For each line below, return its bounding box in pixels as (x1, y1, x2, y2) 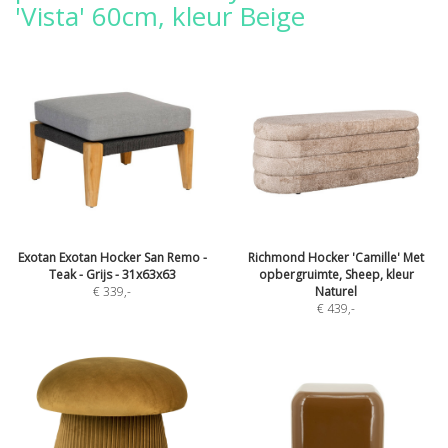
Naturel (315, 283, 357, 300)
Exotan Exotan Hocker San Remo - (17, 249, 207, 266)
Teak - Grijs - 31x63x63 (48, 266, 176, 283)
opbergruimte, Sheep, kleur (258, 266, 414, 283)
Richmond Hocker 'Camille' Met (248, 249, 424, 266)
